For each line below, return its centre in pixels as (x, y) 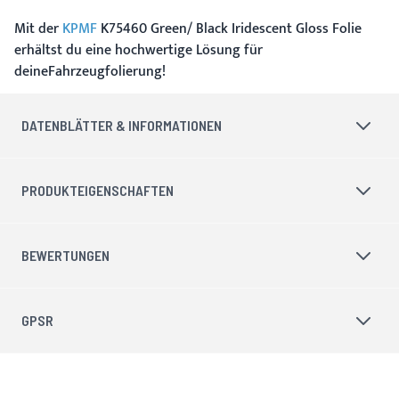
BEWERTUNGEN (65, 255)
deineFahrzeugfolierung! (90, 71)
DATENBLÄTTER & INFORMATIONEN (122, 125)
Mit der (38, 28)
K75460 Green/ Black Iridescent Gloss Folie (229, 28)
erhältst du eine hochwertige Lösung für (138, 50)
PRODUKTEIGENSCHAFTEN (98, 190)
